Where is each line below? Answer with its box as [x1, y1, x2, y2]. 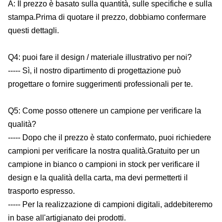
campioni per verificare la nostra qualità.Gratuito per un [8, 147, 200, 155]
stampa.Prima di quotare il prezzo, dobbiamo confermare [8, 13, 206, 21]
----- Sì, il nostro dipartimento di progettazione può [8, 66, 181, 75]
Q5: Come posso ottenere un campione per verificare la [8, 107, 201, 115]
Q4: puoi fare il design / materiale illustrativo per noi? [8, 53, 192, 61]
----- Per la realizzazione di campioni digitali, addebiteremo [8, 200, 213, 209]
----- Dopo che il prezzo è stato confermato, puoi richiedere [8, 133, 211, 142]
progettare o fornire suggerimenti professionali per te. [8, 80, 193, 88]
